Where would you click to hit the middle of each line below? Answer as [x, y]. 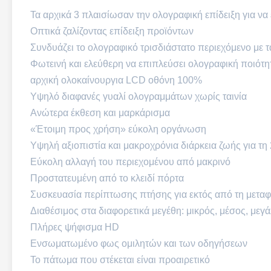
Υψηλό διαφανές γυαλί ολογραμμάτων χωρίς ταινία [139, 96]
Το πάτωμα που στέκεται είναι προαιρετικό [120, 260]
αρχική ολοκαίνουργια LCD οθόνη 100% [116, 80]
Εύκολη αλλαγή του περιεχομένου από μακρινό [130, 162]
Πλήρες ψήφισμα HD [75, 227]
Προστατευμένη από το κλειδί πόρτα [107, 178]
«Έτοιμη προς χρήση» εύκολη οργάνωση [118, 129]
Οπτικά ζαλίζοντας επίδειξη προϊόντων [112, 31]
